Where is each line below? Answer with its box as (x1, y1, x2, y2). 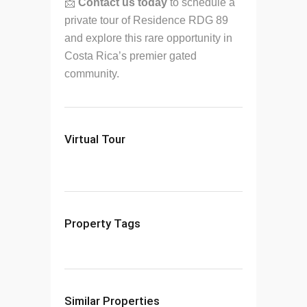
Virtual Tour (64, 132, 125, 146)
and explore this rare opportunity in (64, 32, 232, 44)
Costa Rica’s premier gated (64, 49, 197, 62)
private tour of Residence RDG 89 (64, 14, 228, 26)
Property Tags (64, 216, 140, 230)
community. (64, 67, 119, 79)
